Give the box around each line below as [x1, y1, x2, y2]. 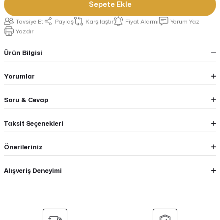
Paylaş [55, 17, 74, 26]
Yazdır [16, 27, 33, 35]
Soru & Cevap [4, 95, 48, 104]
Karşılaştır [85, 17, 113, 26]
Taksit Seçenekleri [4, 118, 63, 128]
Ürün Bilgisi [4, 48, 42, 57]
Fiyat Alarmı [125, 17, 159, 26]
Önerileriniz [4, 142, 43, 151]
